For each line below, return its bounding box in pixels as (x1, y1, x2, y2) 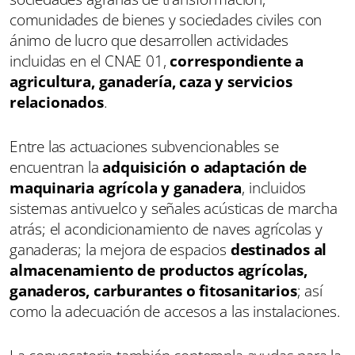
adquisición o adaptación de (98, 156, 307, 177)
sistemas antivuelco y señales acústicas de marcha (10, 197, 338, 219)
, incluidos (242, 177, 307, 198)
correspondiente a (170, 50, 304, 71)
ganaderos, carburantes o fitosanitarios (10, 280, 297, 301)
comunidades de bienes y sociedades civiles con (10, 9, 323, 30)
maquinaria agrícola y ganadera (10, 177, 242, 198)
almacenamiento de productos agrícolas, (10, 259, 307, 281)
